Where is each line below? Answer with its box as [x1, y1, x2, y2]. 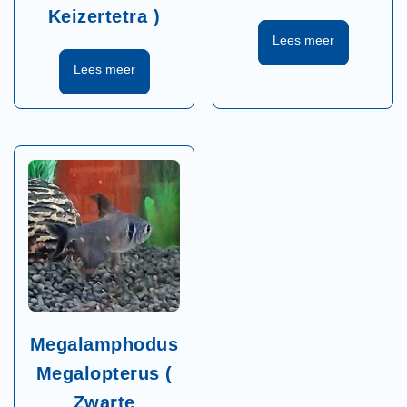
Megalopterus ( [35, 362, 173, 383]
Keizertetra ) [47, 5, 161, 26]
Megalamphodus [29, 333, 179, 354]
